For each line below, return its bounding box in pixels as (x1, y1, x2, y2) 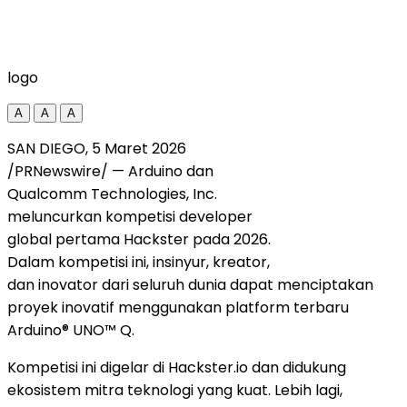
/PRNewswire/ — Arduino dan (7, 160, 213, 182)
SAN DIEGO (7, 137, 85, 159)
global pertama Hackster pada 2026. (7, 228, 271, 250)
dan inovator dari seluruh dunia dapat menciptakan (7, 273, 373, 295)
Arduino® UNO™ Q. (7, 319, 134, 341)
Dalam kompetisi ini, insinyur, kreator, (7, 251, 270, 273)
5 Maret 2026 (92, 137, 186, 159)
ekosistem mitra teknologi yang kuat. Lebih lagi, (7, 379, 342, 401)
